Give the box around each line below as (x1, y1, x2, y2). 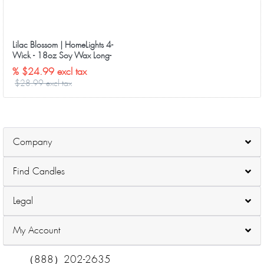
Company (13, 135, 52, 148)
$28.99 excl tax (15, 77, 72, 88)
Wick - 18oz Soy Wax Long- (12, 50, 111, 61)
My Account (13, 223, 60, 236)
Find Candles (13, 164, 65, 177)
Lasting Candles (12, 61, 66, 72)
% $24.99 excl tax (12, 65, 87, 78)
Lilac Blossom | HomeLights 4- (12, 39, 113, 51)
